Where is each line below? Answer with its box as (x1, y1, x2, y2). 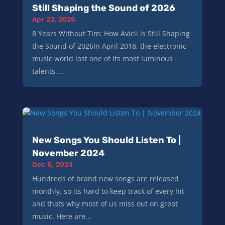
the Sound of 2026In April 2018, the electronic (32, 41, 186, 51)
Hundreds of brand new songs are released (32, 174, 179, 184)
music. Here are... (32, 211, 91, 221)
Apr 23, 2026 (32, 15, 75, 24)
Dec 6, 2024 (32, 160, 73, 169)
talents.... (32, 66, 63, 76)
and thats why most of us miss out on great (32, 199, 178, 209)
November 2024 (32, 148, 104, 159)
